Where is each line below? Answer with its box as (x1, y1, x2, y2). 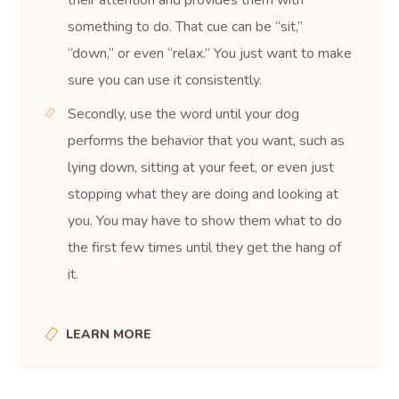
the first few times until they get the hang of (68, 237, 342, 257)
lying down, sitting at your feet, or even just (68, 157, 335, 177)
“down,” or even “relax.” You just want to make (68, 43, 353, 63)
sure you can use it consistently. (68, 69, 263, 90)
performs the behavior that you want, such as (68, 130, 346, 151)
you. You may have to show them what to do (68, 210, 343, 231)
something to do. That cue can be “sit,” (68, 16, 304, 37)
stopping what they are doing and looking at (68, 183, 339, 204)
